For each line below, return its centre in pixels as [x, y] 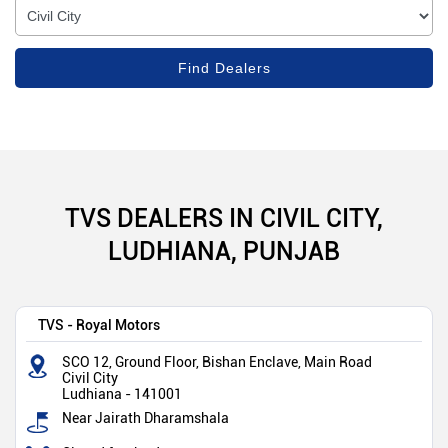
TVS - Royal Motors [99, 325]
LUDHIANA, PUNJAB [224, 251]
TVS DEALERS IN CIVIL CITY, [224, 218]
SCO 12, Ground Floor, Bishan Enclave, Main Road [217, 362]
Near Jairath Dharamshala [145, 418]
